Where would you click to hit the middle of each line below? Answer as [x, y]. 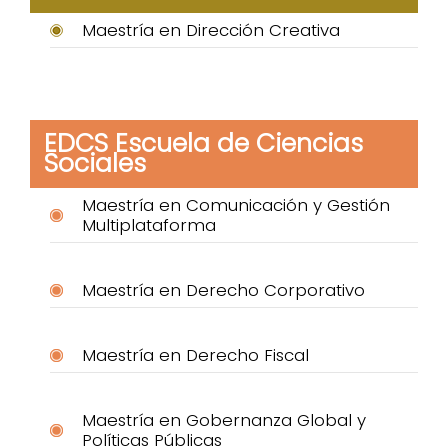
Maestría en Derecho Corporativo [223, 290]
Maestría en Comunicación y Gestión [236, 205]
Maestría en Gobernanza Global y [224, 420]
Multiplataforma [149, 225]
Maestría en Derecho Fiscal [195, 355]
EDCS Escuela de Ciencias [203, 144]
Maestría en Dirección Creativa [211, 30]
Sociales [95, 164]
